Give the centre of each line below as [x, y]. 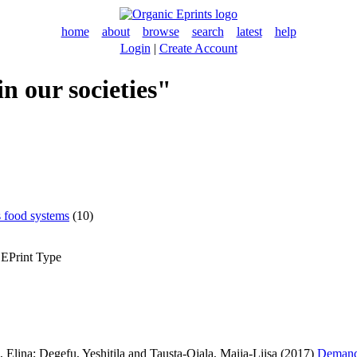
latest [249, 31]
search [208, 31]
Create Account [198, 48]
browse [161, 31]
